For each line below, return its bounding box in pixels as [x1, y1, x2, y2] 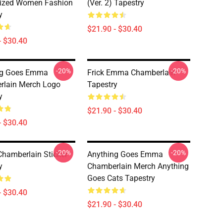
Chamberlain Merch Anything [87, 162, 189, 171]
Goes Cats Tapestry [87, 173, 155, 183]
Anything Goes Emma [87, 150, 163, 159]
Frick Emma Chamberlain [87, 68, 175, 77]
